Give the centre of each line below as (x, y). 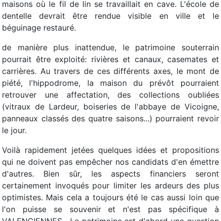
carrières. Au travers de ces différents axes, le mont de (110, 71)
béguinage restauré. (39, 28)
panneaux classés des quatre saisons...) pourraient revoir (110, 118)
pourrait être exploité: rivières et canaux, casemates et (110, 59)
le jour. (14, 130)
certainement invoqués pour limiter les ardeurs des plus (110, 185)
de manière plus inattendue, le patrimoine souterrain (110, 47)
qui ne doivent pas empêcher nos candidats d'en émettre (110, 162)
